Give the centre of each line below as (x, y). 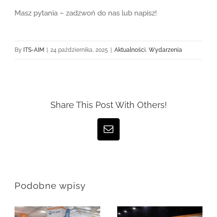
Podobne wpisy (50, 186)
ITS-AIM (34, 50)
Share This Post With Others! (108, 105)
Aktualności (130, 50)
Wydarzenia (165, 50)
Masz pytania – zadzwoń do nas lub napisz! (85, 13)
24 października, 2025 (79, 50)
